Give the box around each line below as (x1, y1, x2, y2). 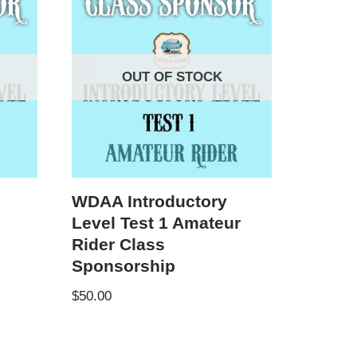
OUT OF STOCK (121, 69, 222, 85)
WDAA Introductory (72, 191, 228, 211)
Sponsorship (72, 256, 176, 276)
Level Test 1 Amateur (72, 213, 241, 233)
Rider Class (72, 234, 166, 254)
